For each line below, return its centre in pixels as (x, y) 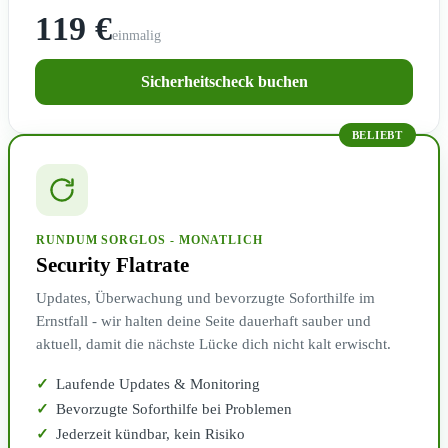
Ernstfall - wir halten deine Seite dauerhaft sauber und (203, 321)
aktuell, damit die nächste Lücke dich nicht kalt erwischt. (213, 344)
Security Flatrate (112, 265)
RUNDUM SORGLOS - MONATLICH (149, 240)
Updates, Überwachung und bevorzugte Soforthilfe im (205, 298)
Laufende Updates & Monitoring (158, 384)
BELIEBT (377, 135)
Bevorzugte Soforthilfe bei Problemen (174, 409)
